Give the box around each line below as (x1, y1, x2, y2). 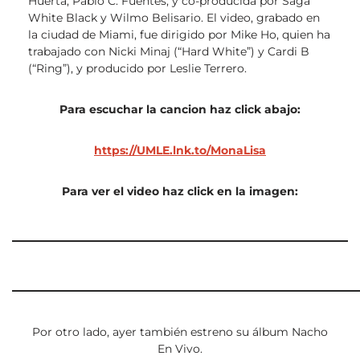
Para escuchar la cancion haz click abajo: (59, 103, 301, 117)
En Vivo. (157, 342, 202, 356)
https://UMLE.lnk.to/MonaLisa (94, 144, 266, 157)
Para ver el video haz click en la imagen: (62, 185, 298, 198)
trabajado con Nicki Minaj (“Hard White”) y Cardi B (28, 45, 309, 59)
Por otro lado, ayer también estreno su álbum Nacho (32, 325, 328, 339)
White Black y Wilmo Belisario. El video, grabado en (28, 11, 320, 25)
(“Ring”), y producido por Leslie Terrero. (28, 62, 247, 76)
